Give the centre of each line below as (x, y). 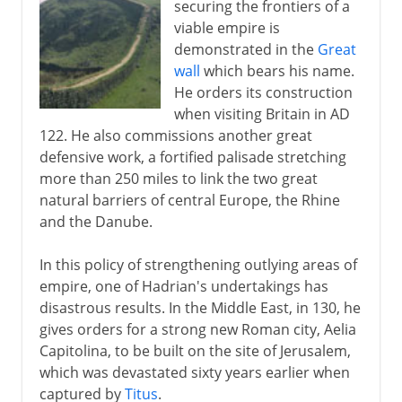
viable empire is (227, 27)
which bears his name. (277, 70)
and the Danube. (96, 221)
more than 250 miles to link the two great (178, 178)
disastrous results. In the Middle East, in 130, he (200, 307)
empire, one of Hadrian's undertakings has (184, 286)
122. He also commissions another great (175, 135)
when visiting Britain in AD (262, 114)
